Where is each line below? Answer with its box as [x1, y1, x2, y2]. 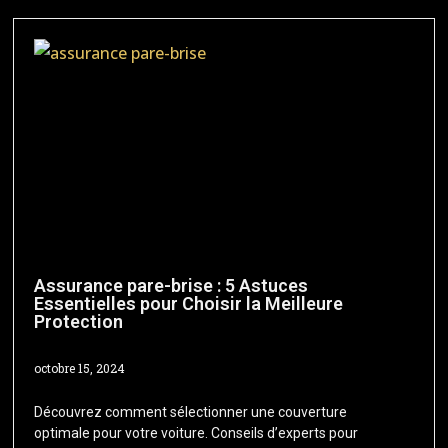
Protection [34, 310, 124, 332]
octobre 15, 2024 [34, 359, 126, 376]
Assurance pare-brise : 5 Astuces [34, 274, 309, 296]
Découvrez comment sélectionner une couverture [34, 403, 348, 420]
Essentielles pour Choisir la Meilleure [34, 292, 344, 314]
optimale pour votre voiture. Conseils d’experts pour [34, 424, 359, 441]
